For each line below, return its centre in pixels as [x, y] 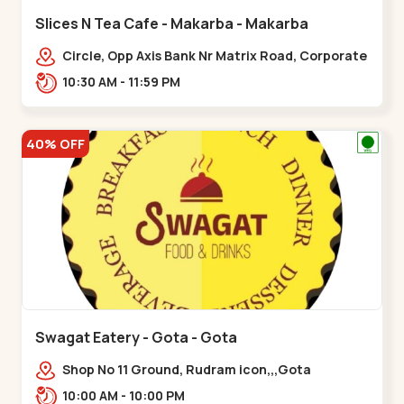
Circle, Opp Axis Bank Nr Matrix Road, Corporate [215, 55]
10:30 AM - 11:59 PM [155, 82]
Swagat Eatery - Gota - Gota [137, 337]
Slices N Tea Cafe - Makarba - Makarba [172, 23]
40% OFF [56, 144]
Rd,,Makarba [103, 74]
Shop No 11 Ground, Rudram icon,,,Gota [187, 369]
